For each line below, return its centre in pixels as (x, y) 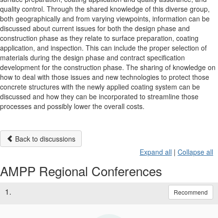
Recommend (191, 192)
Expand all (156, 152)
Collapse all (195, 152)
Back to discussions (44, 139)
